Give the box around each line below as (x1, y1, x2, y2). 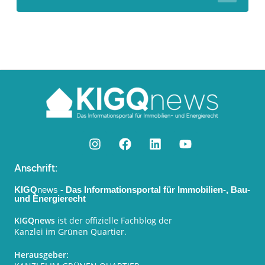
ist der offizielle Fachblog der (55, 215, 172, 227)
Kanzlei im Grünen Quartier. (14, 226, 127, 238)
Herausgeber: (14, 249, 69, 261)
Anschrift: (14, 160, 58, 175)
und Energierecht (14, 193, 86, 204)
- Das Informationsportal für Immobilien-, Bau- (58, 185, 250, 195)
